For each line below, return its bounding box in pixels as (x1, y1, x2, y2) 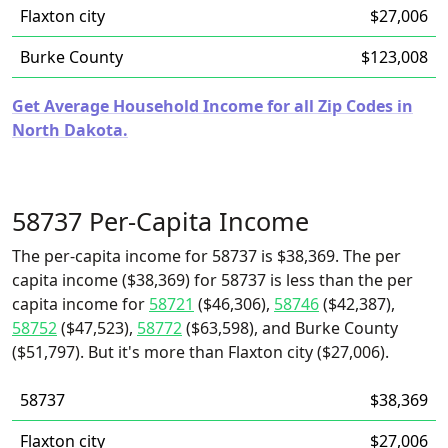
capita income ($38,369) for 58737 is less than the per (12, 269, 413, 291)
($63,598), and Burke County (182, 317, 398, 339)
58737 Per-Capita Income (12, 204, 309, 238)
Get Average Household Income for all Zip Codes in (12, 95, 413, 117)
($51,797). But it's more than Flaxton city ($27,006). (12, 341, 389, 363)
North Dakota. (12, 119, 128, 141)
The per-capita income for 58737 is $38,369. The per (12, 245, 401, 267)
